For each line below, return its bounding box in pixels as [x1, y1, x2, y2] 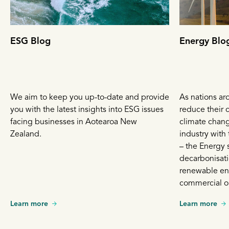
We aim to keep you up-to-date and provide [10, 93, 169, 102]
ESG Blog [10, 36, 51, 46]
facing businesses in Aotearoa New [10, 118, 137, 126]
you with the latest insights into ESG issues [10, 105, 164, 114]
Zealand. [10, 130, 41, 139]
